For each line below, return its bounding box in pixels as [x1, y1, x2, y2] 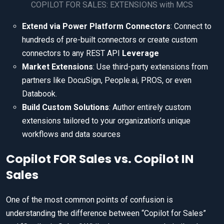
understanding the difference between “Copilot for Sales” [6, 208, 206, 218]
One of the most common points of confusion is [6, 195, 173, 205]
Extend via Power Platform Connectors [22, 21, 170, 31]
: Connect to [170, 21, 211, 31]
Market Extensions [22, 62, 93, 72]
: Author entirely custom [109, 102, 191, 112]
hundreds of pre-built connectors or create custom [22, 35, 197, 45]
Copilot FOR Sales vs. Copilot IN [6, 150, 193, 167]
